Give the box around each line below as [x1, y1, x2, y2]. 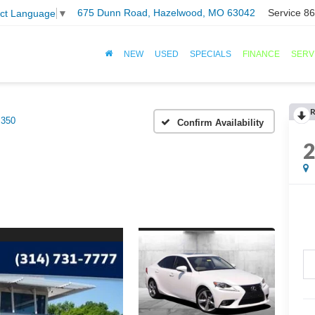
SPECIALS [190, 49, 231, 60]
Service [268, 7, 301, 19]
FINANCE [243, 49, 280, 60]
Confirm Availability [177, 117, 264, 128]
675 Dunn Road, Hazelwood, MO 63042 [77, 7, 255, 19]
